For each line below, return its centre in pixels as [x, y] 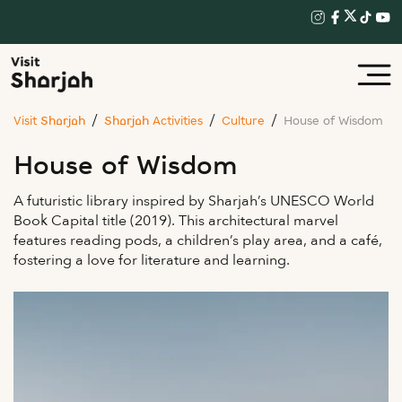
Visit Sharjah [49, 122]
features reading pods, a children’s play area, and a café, [198, 240]
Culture [243, 122]
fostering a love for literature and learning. [152, 260]
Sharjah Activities [153, 122]
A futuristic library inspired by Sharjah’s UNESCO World [194, 201]
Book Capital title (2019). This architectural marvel [176, 221]
